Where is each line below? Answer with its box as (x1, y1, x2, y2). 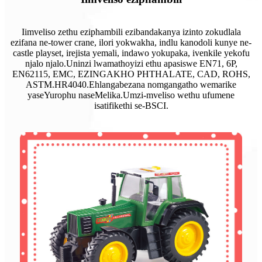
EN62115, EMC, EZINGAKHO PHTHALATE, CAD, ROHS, (12, 68, 250, 79)
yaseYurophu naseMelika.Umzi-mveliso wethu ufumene (27, 89, 235, 100)
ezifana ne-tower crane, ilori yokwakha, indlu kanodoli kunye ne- (11, 37, 251, 47)
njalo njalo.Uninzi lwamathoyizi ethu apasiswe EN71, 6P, (25, 58, 237, 68)
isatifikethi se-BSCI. (94, 100, 168, 111)
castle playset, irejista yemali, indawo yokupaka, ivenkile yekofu (12, 47, 250, 58)
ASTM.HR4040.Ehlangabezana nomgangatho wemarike (26, 79, 236, 89)
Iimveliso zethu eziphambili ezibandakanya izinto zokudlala (21, 26, 241, 37)
